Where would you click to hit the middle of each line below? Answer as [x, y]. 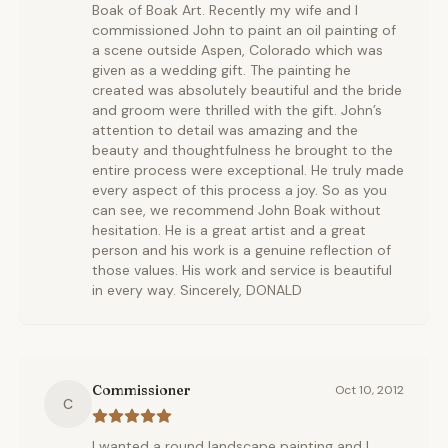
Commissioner [141, 390]
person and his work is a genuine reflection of [241, 250]
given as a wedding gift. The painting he [221, 70]
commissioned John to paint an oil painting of [244, 30]
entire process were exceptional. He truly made [248, 170]
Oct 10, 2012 [369, 390]
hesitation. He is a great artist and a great [229, 230]
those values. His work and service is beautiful [242, 270]
